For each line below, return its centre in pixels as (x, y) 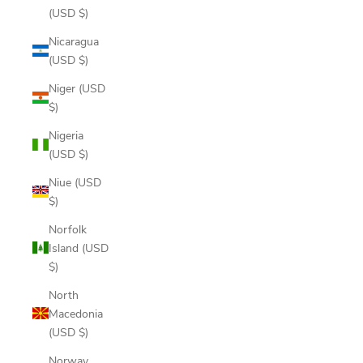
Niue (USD (75, 182)
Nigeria (66, 135)
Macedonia (76, 313)
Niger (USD (77, 88)
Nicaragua (74, 41)
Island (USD (79, 248)
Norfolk (68, 229)
